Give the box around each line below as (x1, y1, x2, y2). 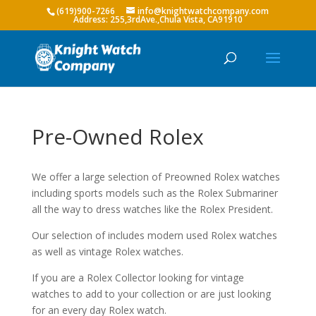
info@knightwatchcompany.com (138, 5, 269, 17)
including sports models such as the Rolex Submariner (31, 186, 278, 200)
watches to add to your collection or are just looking (31, 287, 271, 300)
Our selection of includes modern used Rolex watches (31, 229, 277, 242)
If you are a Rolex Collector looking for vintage (31, 271, 244, 284)
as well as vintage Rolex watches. (31, 245, 183, 258)
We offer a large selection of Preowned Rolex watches (31, 170, 280, 183)
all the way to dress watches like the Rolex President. (31, 202, 273, 216)
